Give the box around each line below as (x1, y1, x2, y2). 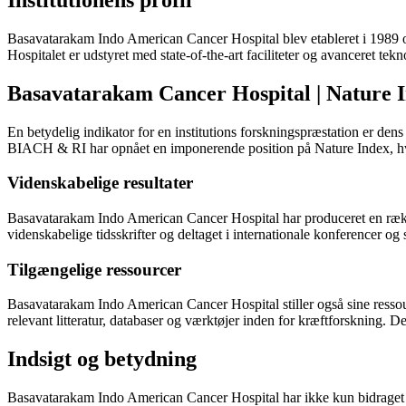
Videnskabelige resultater (7, 173, 193, 193)
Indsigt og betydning (7, 347, 197, 372)
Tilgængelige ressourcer (7, 259, 181, 279)
